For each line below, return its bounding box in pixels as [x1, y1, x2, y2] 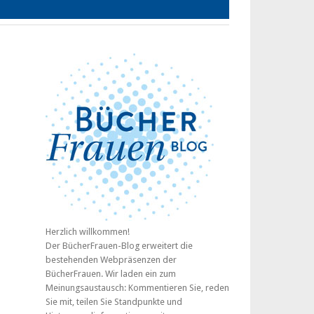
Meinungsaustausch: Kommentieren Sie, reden [46, 282, 229, 293]
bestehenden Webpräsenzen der [46, 254, 177, 265]
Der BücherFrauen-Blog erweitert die [46, 240, 193, 251]
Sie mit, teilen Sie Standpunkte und [46, 296, 182, 307]
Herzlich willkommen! [46, 226, 130, 237]
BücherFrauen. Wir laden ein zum [46, 268, 176, 279]
